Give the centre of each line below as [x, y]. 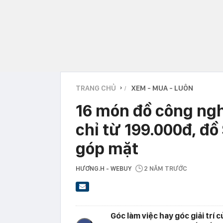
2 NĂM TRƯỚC [166, 168]
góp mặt [107, 148]
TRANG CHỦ [96, 88]
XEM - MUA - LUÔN [162, 88]
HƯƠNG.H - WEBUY [104, 168]
